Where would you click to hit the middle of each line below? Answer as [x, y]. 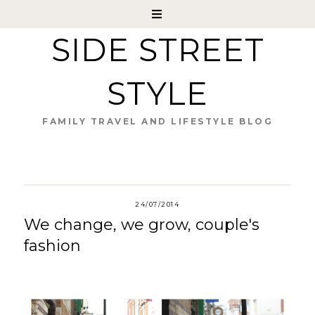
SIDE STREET [157, 50]
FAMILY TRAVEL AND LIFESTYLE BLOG [157, 121]
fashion [52, 246]
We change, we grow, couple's [141, 225]
